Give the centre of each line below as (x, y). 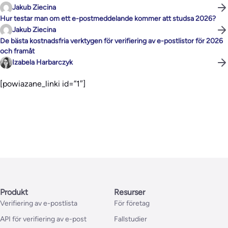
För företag (132, 204)
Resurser (130, 192)
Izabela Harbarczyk (42, 63)
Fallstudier (131, 219)
